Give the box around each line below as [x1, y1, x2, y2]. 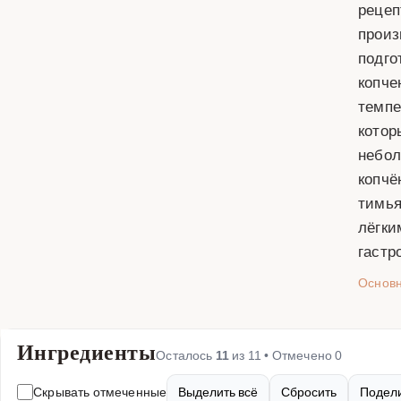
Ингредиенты [17, 339, 157, 365]
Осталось [156, 346, 216, 363]
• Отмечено [261, 346, 336, 363]
